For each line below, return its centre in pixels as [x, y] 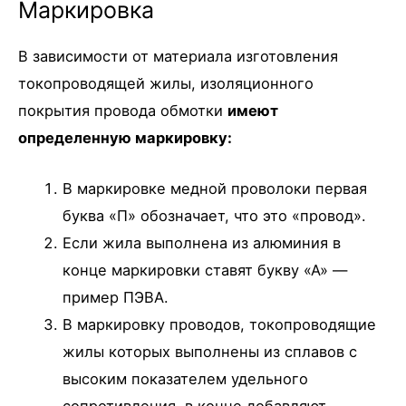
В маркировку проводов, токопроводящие [220, 325]
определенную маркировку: [125, 137]
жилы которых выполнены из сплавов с [210, 352]
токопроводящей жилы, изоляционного [166, 83]
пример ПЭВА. [116, 298]
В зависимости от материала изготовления [178, 56]
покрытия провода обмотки [123, 110]
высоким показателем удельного [186, 379]
